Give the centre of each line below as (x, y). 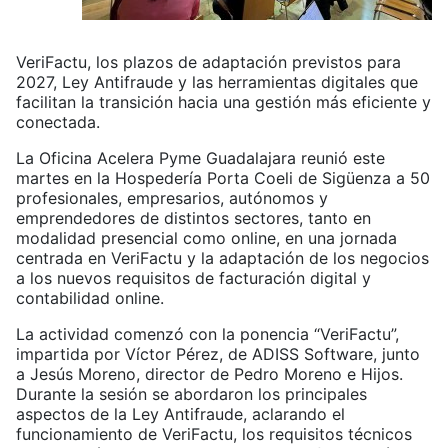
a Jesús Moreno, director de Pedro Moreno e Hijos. (209, 374)
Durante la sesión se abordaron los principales (191, 394)
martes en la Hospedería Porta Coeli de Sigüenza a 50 (223, 178)
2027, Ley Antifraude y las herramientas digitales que (217, 82)
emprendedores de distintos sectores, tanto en (193, 218)
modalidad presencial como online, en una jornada (206, 238)
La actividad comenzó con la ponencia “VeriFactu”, (207, 334)
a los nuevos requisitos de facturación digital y (193, 278)
